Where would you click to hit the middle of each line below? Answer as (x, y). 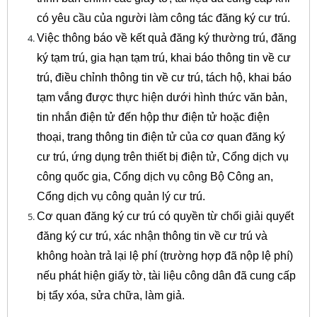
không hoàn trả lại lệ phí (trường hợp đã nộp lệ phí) (165, 255)
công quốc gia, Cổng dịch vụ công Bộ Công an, (155, 176)
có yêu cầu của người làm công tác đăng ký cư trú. (163, 18)
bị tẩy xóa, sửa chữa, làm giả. (110, 295)
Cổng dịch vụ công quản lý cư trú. (121, 196)
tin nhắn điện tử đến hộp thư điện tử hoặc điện (153, 117)
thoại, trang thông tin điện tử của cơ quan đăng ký (161, 137)
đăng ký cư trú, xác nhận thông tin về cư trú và (152, 236)
